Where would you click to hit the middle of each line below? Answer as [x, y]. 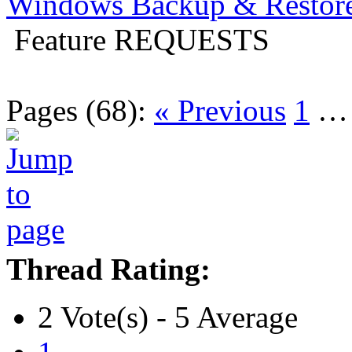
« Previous [220, 110]
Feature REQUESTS [142, 39]
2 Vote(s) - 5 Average [168, 317]
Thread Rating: [108, 269]
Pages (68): [76, 110]
